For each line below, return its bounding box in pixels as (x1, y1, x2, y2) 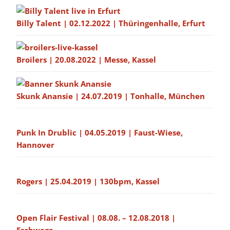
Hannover (16, 140, 54, 150)
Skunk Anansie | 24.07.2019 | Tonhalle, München (16, 91, 205, 102)
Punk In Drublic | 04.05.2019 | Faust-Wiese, (16, 127, 183, 138)
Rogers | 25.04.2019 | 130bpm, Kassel (16, 176, 160, 187)
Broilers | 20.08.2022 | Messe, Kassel (16, 54, 156, 65)
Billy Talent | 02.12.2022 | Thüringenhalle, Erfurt (16, 18, 205, 29)
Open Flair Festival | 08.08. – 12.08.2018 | (16, 213, 176, 223)
